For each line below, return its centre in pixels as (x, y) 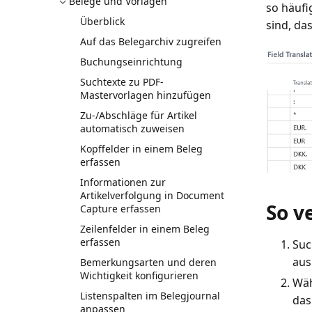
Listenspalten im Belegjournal (150, 295)
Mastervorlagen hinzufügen (146, 95)
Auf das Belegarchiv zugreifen (151, 41)
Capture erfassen (121, 208)
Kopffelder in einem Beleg (142, 148)
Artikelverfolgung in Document (153, 195)
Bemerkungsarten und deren (149, 262)
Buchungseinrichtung (132, 61)
